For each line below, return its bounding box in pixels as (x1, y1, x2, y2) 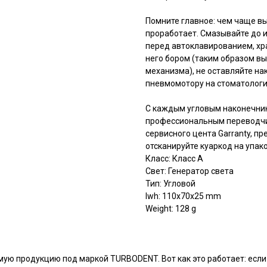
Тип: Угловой (145, 179, 195, 189)
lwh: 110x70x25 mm (145, 191, 221, 201)
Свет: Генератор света (145, 166, 234, 176)
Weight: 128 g (145, 204, 196, 214)
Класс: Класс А (145, 154, 203, 164)
